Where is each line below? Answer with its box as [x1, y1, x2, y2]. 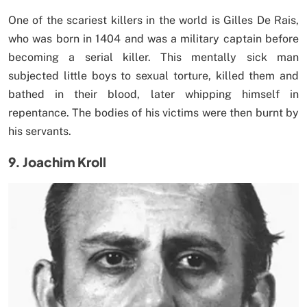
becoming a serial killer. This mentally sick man [8, 51, 299, 64]
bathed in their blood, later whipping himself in [8, 88, 299, 101]
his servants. [8, 125, 71, 138]
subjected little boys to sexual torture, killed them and [8, 69, 299, 83]
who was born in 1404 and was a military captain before [8, 32, 299, 46]
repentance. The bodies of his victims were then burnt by [8, 106, 299, 120]
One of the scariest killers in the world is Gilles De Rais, [8, 14, 299, 27]
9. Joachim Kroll [8, 153, 106, 171]
